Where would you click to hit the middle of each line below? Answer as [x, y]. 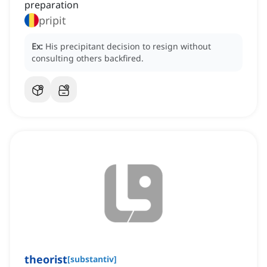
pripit [52, 21]
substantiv [92, 259]
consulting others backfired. [88, 58]
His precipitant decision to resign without [128, 46]
